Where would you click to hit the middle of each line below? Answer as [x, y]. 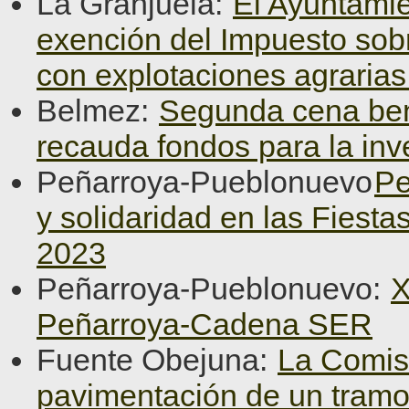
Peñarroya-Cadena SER [204, 324]
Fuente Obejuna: [156, 360]
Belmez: [97, 110]
